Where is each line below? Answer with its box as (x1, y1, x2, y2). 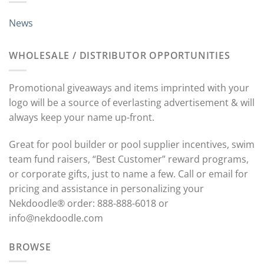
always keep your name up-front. (9, 111, 154, 124)
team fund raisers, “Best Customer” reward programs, (9, 152, 249, 166)
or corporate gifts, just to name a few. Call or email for (9, 167, 248, 180)
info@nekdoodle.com (9, 211, 103, 225)
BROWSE (9, 240, 51, 253)
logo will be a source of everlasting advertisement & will (9, 96, 255, 109)
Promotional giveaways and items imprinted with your (9, 81, 249, 94)
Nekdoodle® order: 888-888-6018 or (9, 196, 169, 210)
